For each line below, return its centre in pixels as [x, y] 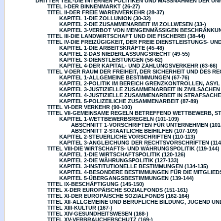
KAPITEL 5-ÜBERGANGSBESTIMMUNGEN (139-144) [127, 178]
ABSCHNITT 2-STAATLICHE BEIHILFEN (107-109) [134, 131]
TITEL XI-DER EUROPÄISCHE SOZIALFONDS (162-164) [118, 196]
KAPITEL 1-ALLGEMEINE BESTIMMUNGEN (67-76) [124, 77]
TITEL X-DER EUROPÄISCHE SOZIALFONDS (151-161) [118, 190]
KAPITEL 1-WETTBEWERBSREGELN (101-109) [119, 119]
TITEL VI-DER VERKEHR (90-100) [90, 107]
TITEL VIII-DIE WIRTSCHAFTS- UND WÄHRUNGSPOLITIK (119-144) [133, 148]
